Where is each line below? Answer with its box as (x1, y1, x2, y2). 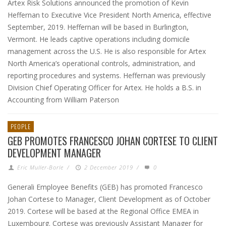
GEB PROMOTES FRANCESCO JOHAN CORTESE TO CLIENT (8, 133, 218, 148)
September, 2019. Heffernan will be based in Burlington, (8, 22, 189, 32)
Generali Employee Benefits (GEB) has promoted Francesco (8, 182, 203, 192)
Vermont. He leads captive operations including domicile (8, 34, 190, 44)
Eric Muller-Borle (17, 163, 64, 171)
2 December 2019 (84, 163, 133, 171)
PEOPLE (11, 122, 31, 131)
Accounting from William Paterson (8, 95, 119, 104)
